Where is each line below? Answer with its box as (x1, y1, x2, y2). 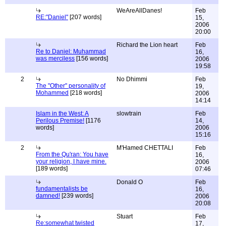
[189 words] (36, 165, 68, 172)
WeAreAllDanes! (117, 7, 162, 14)
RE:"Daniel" (36, 14, 68, 21)
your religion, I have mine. (36, 158, 106, 165)
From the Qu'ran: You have (36, 151, 108, 158)
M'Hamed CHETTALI (117, 144, 173, 151)
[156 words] (75, 55, 108, 62)
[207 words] (68, 14, 101, 21)
